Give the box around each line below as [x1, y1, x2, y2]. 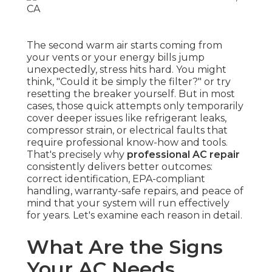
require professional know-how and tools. [27, 137, 228, 149]
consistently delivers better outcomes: [27, 161, 212, 173]
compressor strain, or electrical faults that [27, 124, 228, 137]
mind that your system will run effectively [27, 197, 229, 209]
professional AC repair [127, 149, 240, 161]
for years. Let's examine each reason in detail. [27, 209, 242, 222]
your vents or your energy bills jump [27, 52, 205, 64]
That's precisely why [27, 149, 127, 161]
